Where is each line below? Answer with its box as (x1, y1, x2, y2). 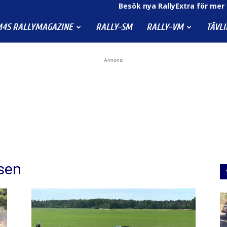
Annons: (103, 57, 124, 63)
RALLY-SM (96, 22, 132, 32)
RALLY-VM (146, 22, 183, 32)
